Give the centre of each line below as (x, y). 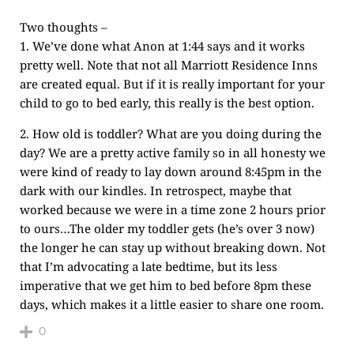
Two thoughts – (64, 27)
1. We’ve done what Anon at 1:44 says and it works (162, 46)
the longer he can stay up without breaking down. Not (173, 247)
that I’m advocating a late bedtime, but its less (149, 266)
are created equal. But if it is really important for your (172, 84)
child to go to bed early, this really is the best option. (167, 103)
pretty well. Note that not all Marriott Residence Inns (169, 65)
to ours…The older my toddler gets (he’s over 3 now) (167, 228)
